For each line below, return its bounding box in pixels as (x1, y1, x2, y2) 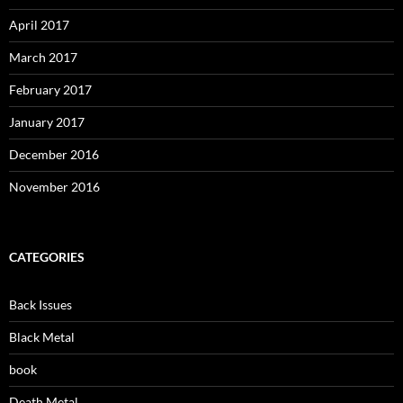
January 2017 (9, 113, 85, 130)
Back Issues (9, 296, 72, 312)
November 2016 (9, 178, 100, 194)
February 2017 (9, 81, 92, 97)
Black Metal (9, 328, 75, 345)
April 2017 (9, 16, 69, 32)
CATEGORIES (9, 248, 85, 264)
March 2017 (9, 49, 77, 65)
